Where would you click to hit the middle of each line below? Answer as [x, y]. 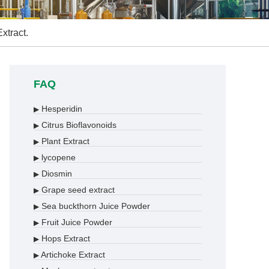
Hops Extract [65, 238]
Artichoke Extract [72, 255]
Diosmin [56, 174]
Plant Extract [64, 141]
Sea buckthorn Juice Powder [95, 206]
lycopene [57, 157]
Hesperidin [61, 109]
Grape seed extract [77, 190]
